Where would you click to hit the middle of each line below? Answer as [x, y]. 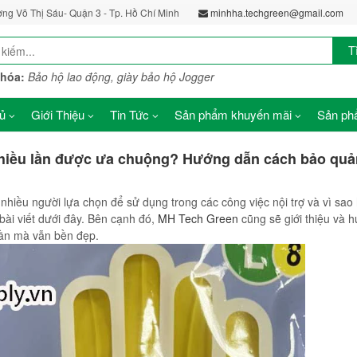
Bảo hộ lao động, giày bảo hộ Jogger [121, 69]
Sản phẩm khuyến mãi [233, 106]
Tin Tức [129, 106]
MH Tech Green [198, 210]
